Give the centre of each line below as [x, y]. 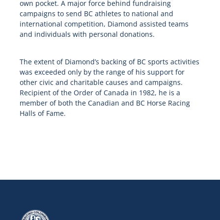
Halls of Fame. [42, 113]
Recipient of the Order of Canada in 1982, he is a [100, 93]
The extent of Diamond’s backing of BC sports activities [109, 62]
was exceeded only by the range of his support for [102, 72]
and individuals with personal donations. [87, 34]
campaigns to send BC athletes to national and [96, 14]
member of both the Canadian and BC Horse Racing [105, 103]
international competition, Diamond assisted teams [104, 24]
